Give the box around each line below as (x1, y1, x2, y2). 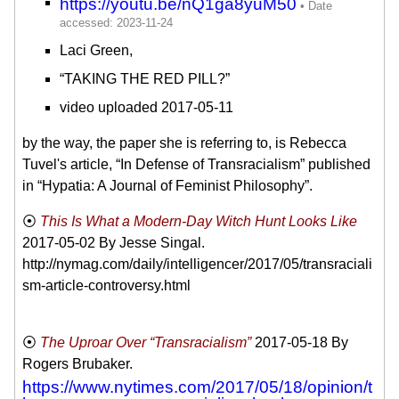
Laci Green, (60, 42, 133, 58)
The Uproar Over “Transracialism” (40, 334, 251, 350)
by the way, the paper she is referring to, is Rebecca (22, 134, 346, 151)
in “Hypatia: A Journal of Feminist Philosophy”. (22, 177, 313, 193)
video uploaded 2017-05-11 (60, 99, 233, 115)
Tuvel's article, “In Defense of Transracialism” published (22, 156, 370, 172)
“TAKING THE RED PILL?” (60, 70, 230, 86)
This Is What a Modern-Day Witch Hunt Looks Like (40, 213, 357, 229)
